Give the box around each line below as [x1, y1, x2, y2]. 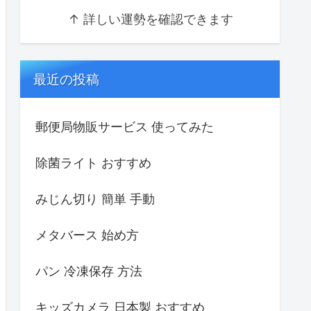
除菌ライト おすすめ [35, 155, 151, 170]
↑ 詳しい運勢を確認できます [67, 12, 233, 27]
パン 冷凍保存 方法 [35, 263, 142, 278]
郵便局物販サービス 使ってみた [35, 119, 214, 134]
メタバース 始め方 [35, 227, 139, 242]
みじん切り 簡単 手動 [35, 191, 155, 206]
